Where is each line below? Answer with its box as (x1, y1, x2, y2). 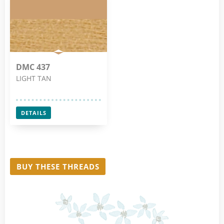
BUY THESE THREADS (16, 161, 99, 172)
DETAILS (20, 108, 46, 116)
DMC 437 (16, 61, 50, 73)
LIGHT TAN (16, 73, 51, 83)
